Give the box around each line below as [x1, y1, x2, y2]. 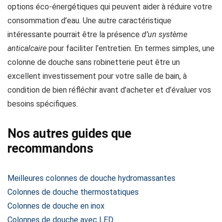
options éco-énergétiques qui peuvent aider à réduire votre [7, 2, 212, 11]
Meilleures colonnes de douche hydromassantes [7, 173, 175, 183]
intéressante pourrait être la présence [7, 30, 142, 39]
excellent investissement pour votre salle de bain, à [7, 71, 187, 81]
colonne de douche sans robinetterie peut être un [7, 57, 180, 67]
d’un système [142, 30, 187, 39]
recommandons [7, 141, 93, 156]
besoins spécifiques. [7, 99, 78, 109]
